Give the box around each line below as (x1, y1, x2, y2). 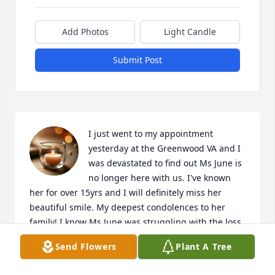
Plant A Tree (176, 241, 232, 252)
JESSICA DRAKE (29, 259, 93, 271)
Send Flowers (55, 241, 117, 252)
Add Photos (61, 26, 109, 38)
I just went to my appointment (88, 128, 213, 140)
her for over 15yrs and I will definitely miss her (29, 187, 222, 199)
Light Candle (164, 26, 216, 38)
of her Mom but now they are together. (29, 231, 189, 243)
